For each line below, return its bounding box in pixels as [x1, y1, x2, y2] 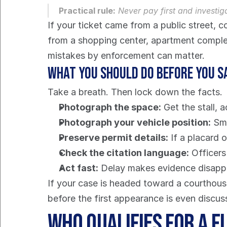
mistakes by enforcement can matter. [48, 50, 205, 61]
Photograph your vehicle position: [59, 117, 211, 128]
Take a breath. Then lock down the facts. [48, 87, 223, 97]
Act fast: [59, 163, 99, 173]
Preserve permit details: [59, 132, 169, 143]
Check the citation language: [59, 147, 190, 158]
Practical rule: [59, 6, 116, 16]
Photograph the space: [59, 102, 162, 112]
